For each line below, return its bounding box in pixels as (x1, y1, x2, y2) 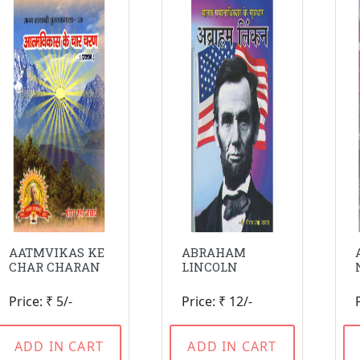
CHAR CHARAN (8, 259, 100, 275)
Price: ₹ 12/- (182, 292, 253, 310)
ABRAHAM (182, 244, 247, 260)
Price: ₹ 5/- (8, 292, 72, 310)
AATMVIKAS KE (8, 244, 104, 260)
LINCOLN (182, 259, 239, 275)
